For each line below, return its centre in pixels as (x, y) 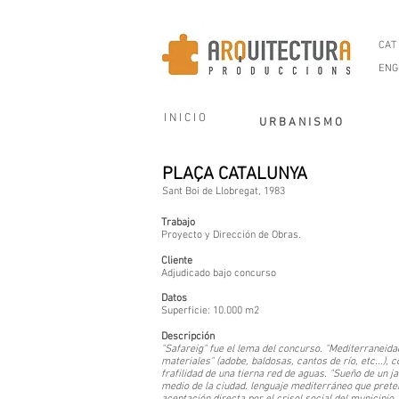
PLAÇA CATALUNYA (235, 175)
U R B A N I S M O (301, 123)
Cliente (177, 261)
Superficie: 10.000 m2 (210, 311)
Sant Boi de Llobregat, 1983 (224, 191)
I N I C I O (185, 118)
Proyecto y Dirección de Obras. (231, 235)
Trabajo (178, 223)
